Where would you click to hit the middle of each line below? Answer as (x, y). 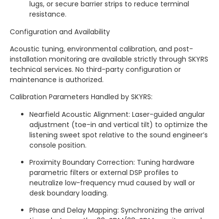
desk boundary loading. (69, 193)
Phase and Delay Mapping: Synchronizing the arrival (117, 210)
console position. (58, 145)
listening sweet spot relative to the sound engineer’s (119, 135)
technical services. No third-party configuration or (95, 69)
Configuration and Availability (60, 32)
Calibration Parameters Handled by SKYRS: (81, 97)
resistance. (48, 14)
